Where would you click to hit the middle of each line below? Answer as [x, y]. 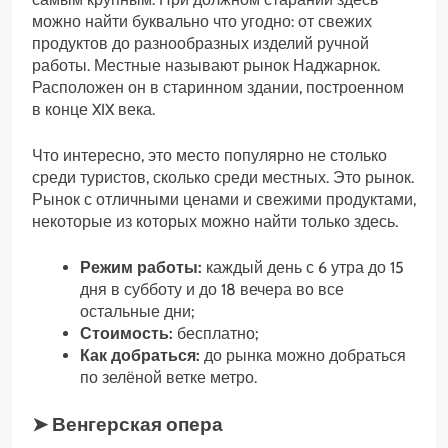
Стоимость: [126, 333]
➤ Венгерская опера [127, 424]
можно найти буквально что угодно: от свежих [202, 21]
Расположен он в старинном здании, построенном [218, 87]
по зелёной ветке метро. [168, 377]
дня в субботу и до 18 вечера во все [212, 289]
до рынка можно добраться [303, 355]
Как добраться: [140, 355]
